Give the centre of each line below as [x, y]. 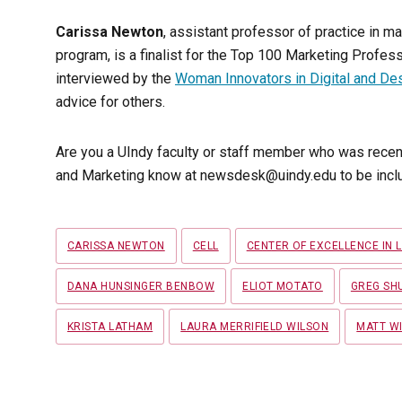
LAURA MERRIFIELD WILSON [255, 327]
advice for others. [110, 102]
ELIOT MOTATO [283, 287]
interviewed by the [115, 79]
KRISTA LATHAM [110, 327]
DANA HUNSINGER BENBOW [141, 287]
